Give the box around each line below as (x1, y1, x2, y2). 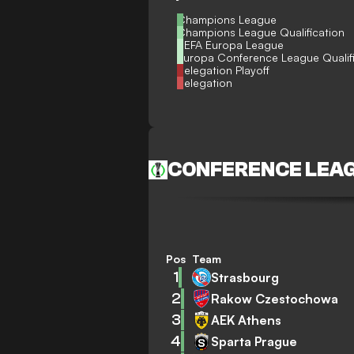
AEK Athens (211, 311, 282, 328)
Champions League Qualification (177, 25, 345, 39)
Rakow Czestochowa (211, 290, 339, 307)
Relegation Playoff (177, 63, 270, 77)
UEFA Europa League (177, 38, 284, 51)
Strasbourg (211, 269, 280, 285)
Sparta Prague (211, 333, 298, 349)
